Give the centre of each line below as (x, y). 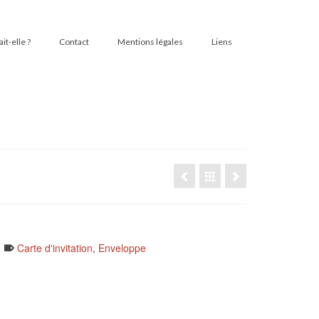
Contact (74, 42)
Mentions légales (150, 42)
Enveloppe (122, 248)
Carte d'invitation (55, 248)
